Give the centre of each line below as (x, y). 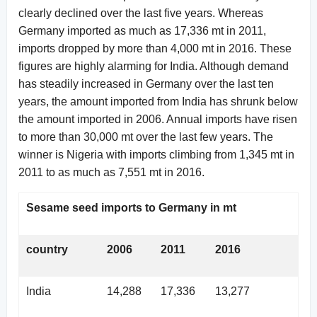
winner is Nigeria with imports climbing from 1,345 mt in (156, 154)
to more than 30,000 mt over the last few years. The (146, 137)
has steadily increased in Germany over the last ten (146, 83)
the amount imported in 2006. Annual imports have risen (158, 119)
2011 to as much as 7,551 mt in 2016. (111, 172)
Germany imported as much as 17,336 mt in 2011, (142, 30)
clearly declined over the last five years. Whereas (141, 13)
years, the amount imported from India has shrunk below (158, 101)
